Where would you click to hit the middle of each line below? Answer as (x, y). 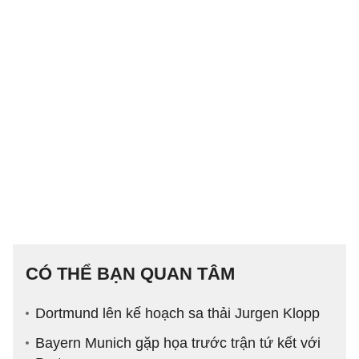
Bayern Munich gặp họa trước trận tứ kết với (178, 343)
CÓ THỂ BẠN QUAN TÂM (130, 274)
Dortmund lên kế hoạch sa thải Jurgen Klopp (177, 314)
